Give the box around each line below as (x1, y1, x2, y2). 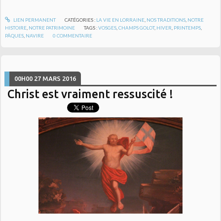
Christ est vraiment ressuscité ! (7, 87, 174, 100)
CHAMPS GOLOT (118, 24, 155, 31)
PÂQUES (5, 32, 24, 38)
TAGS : (84, 24, 99, 31)
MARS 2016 (42, 74, 76, 82)
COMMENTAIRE (57, 32, 93, 38)
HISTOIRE (5, 24, 27, 31)
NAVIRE (26, 32, 44, 38)
